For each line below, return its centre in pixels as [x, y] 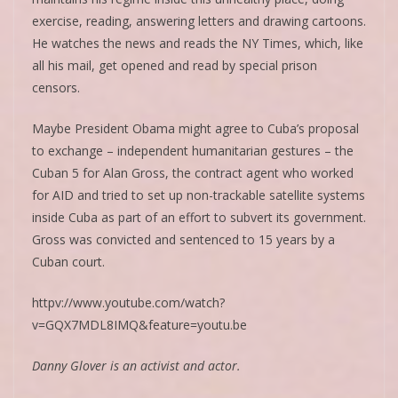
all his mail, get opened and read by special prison [175, 65]
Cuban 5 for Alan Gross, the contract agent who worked [193, 172]
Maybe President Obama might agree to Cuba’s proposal [195, 128]
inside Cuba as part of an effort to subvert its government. [199, 217]
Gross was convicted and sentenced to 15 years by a [183, 239]
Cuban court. [68, 261]
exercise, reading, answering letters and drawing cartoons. [199, 20]
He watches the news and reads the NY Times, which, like [198, 43]
